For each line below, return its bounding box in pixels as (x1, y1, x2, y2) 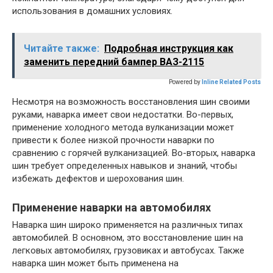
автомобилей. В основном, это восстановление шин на (12, 232, 243, 244)
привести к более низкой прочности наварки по (12, 135, 214, 146)
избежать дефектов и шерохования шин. (12, 173, 184, 185)
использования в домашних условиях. (12, 5, 172, 17)
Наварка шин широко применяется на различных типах (12, 219, 243, 231)
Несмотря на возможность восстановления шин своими (12, 96, 250, 108)
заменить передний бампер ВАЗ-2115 (24, 56, 204, 68)
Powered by (169, 79, 200, 86)
